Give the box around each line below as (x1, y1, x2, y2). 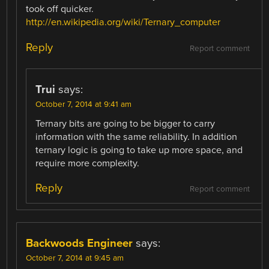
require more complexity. (35, 157, 140, 169)
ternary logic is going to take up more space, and (35, 144, 243, 156)
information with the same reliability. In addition (35, 130, 238, 143)
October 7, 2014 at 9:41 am (35, 99, 132, 109)
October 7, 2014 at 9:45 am (26, 253, 124, 263)
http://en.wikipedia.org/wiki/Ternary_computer (26, 16, 221, 29)
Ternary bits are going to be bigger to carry (35, 117, 216, 130)
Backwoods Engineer (26, 236, 133, 250)
